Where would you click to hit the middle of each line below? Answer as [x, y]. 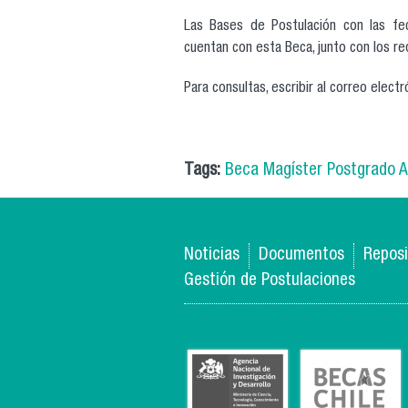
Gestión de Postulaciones [270, 281]
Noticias [212, 255]
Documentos [301, 255]
